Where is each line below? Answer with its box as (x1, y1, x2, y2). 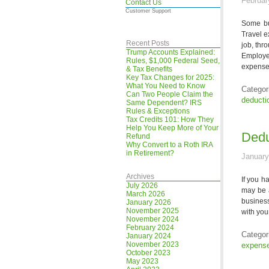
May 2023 (126, 257, 159, 265)
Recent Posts (126, 39, 170, 47)
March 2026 (126, 190, 166, 198)
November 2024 (126, 215, 180, 223)
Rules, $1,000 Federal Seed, (126, 56, 220, 65)
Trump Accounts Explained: (126, 48, 216, 56)
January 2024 (126, 232, 172, 240)
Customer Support (125, 8, 171, 14)
